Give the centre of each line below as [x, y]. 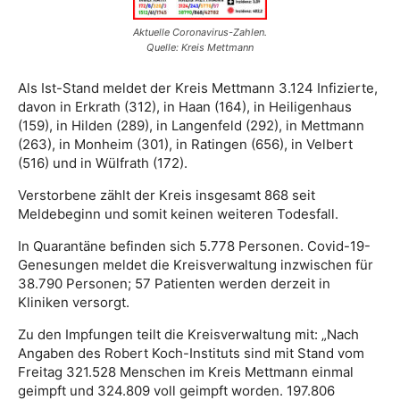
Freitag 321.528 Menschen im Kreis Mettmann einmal [186, 372]
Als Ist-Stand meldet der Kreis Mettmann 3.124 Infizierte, [198, 88]
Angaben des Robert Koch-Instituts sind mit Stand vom [191, 354]
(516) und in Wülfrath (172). [103, 163]
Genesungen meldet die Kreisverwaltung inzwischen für [196, 265]
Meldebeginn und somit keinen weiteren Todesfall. [178, 214]
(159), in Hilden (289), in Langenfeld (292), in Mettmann [191, 126]
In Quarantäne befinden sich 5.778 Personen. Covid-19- [194, 246]
